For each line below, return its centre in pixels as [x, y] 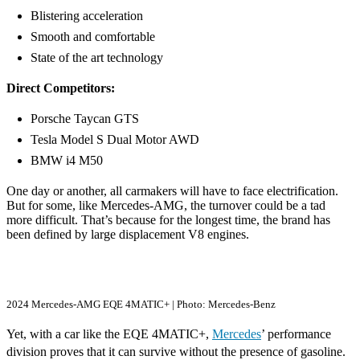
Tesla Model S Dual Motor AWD [115, 139]
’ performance [296, 333]
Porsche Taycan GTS [85, 118]
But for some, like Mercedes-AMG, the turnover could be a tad [166, 205]
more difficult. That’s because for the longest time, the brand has [168, 219]
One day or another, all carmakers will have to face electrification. [172, 190]
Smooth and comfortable [93, 36]
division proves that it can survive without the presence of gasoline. [176, 351]
